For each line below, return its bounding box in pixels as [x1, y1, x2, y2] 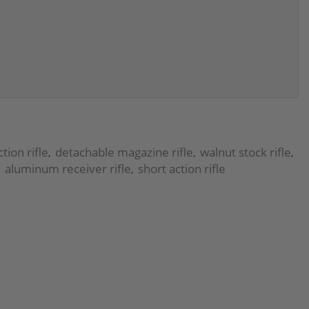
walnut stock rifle [200, 143, 291, 160]
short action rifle [138, 160, 226, 177]
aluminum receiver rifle [5, 160, 131, 177]
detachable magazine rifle [55, 143, 193, 160]
